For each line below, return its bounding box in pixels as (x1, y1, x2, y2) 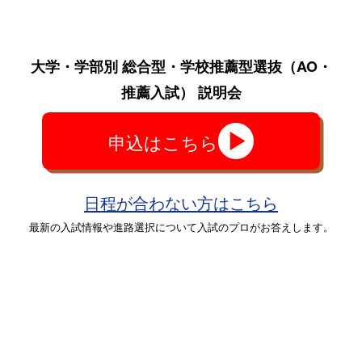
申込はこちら (107, 128, 218, 154)
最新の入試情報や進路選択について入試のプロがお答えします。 (28, 218, 334, 234)
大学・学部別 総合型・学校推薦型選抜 (30, 55, 282, 77)
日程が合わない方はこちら (84, 190, 278, 214)
